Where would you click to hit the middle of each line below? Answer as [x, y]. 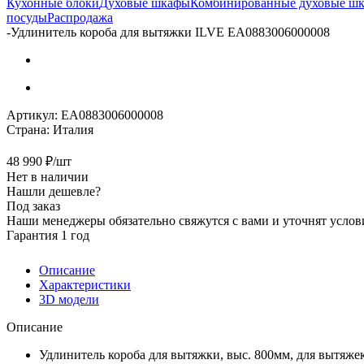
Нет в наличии [48, 176]
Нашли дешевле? [54, 191]
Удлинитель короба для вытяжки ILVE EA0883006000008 [170, 32]
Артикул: [32, 115]
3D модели [69, 299]
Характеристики [85, 284]
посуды [27, 17]
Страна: [28, 129]
